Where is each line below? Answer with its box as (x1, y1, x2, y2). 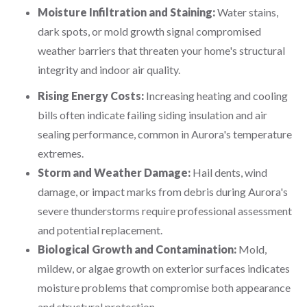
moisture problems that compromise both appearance (38, 281, 291, 294)
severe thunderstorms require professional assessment (38, 204, 292, 217)
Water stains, (215, 5, 278, 19)
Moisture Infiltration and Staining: (38, 5, 215, 19)
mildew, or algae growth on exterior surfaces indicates (38, 262, 290, 275)
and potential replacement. (38, 223, 162, 236)
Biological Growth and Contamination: (38, 243, 236, 256)
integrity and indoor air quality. (38, 63, 180, 76)
